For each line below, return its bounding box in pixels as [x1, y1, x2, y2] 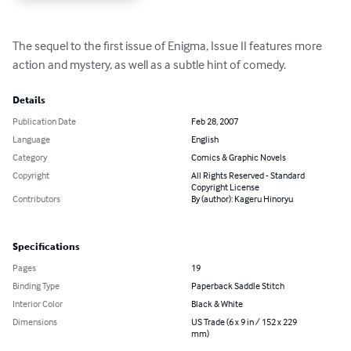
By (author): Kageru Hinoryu [191, 192, 293, 204]
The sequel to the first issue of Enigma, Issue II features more [13, 37, 324, 53]
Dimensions [13, 315, 57, 327]
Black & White [191, 297, 243, 309]
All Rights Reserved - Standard [191, 168, 305, 181]
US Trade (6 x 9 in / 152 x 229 [191, 315, 297, 327]
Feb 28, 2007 [191, 114, 238, 127]
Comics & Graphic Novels [191, 150, 286, 163]
